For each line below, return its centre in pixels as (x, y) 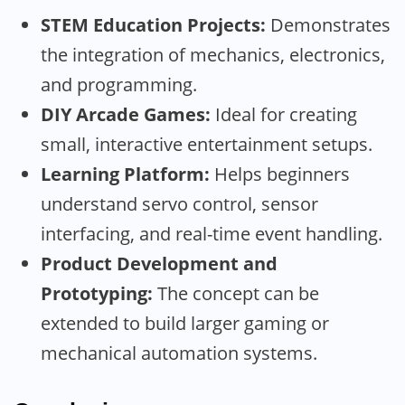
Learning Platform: (125, 174)
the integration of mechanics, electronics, (213, 54)
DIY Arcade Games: (126, 114)
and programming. (119, 84)
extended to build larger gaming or (185, 323)
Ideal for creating (284, 114)
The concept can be (236, 293)
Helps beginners (280, 174)
